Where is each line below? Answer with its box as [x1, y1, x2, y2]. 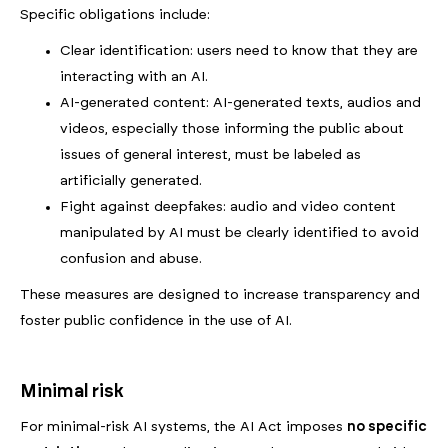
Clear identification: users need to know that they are [60, 44, 418, 59]
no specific [347, 420, 427, 435]
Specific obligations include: [20, 8, 210, 23]
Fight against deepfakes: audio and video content [60, 200, 396, 215]
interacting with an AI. [60, 70, 208, 85]
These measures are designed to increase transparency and [20, 288, 420, 303]
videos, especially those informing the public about [60, 122, 404, 137]
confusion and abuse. [60, 252, 202, 267]
